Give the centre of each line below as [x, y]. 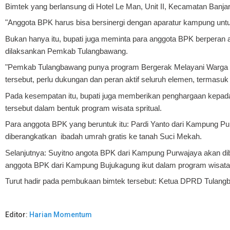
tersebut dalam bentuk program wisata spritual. [83, 108]
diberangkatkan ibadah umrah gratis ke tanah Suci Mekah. [103, 137]
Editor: [17, 215]
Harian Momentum [61, 215]
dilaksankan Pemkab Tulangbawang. [66, 51]
